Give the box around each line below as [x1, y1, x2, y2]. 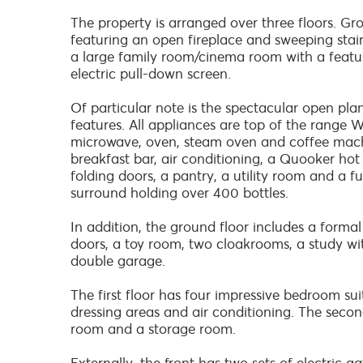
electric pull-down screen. [70, 65, 231, 83]
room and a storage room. [70, 320, 236, 338]
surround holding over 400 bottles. [70, 184, 288, 202]
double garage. [70, 252, 165, 270]
